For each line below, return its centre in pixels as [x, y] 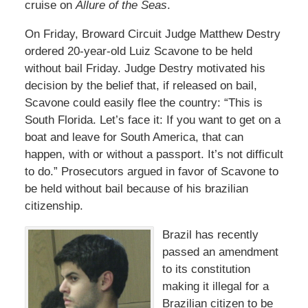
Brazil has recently [210, 235]
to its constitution [206, 269]
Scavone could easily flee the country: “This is [143, 103]
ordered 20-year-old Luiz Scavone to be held [138, 52]
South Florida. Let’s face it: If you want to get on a [152, 120]
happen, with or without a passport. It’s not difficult [154, 155]
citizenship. [54, 206]
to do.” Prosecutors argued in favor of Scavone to [151, 172]
